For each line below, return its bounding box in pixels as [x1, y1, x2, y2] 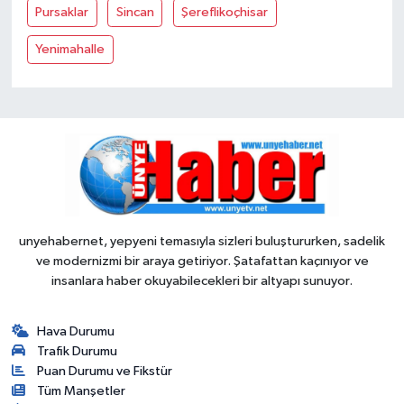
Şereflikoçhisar [181, 5, 269, 19]
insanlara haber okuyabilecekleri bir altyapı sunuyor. [51, 273, 353, 288]
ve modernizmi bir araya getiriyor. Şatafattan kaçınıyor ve [35, 253, 369, 268]
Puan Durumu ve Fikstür [37, 363, 173, 378]
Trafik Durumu [37, 344, 118, 358]
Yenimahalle [35, 41, 106, 56]
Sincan [115, 5, 154, 19]
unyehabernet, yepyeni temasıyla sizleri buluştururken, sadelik [19, 234, 385, 248]
